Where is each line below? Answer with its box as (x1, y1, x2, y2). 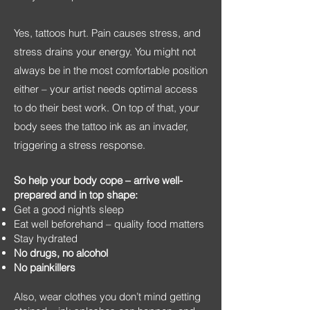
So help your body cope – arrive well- (14, 174, 183, 187)
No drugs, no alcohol (14, 246, 108, 259)
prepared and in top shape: (14, 188, 138, 201)
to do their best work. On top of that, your (14, 101, 199, 114)
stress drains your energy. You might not (14, 45, 196, 58)
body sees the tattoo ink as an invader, (14, 120, 188, 133)
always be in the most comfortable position (14, 64, 208, 77)
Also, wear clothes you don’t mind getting (14, 290, 201, 303)
